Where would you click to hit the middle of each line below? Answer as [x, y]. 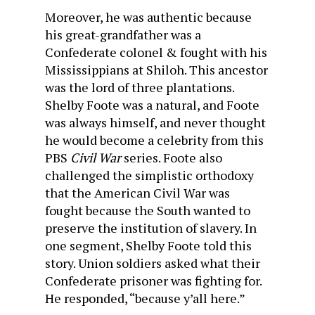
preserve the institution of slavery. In [151, 228]
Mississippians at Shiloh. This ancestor [156, 70]
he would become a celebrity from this [154, 140]
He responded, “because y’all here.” [145, 298]
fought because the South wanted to [148, 210]
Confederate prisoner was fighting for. [153, 281]
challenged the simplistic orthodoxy [149, 175]
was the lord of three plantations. [140, 87]
